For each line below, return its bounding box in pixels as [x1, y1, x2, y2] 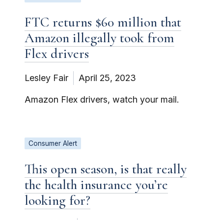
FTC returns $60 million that [25, 13, 181, 30]
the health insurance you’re [25, 176, 168, 193]
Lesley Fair [25, 72, 68, 83]
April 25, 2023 [79, 72, 136, 83]
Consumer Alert [28, 139, 77, 147]
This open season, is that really [25, 160, 187, 177]
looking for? [25, 192, 90, 209]
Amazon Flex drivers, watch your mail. [25, 94, 179, 105]
